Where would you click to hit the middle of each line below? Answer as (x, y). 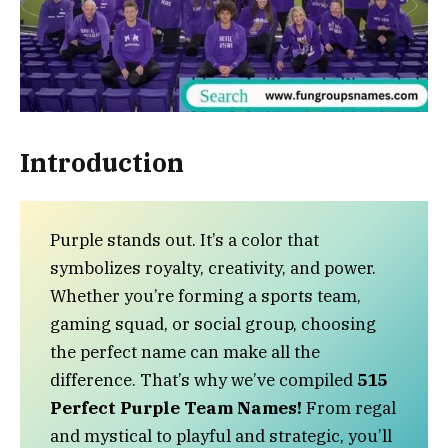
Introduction (102, 162)
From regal (349, 407)
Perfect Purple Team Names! (176, 407)
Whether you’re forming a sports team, (205, 295)
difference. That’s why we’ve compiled (203, 379)
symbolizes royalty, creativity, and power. (213, 267)
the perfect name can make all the (185, 351)
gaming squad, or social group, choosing (213, 323)
